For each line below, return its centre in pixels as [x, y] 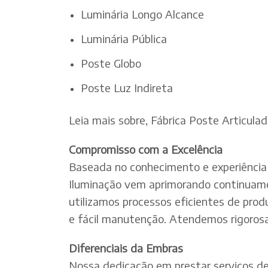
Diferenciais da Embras [126, 248]
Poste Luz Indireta [127, 88]
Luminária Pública [124, 39]
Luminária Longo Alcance [142, 14]
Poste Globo [111, 63]
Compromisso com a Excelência [146, 149]
